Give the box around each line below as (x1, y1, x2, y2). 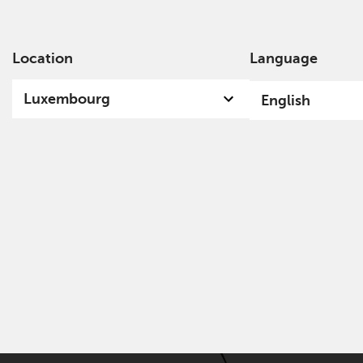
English (261, 92, 311, 109)
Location (11, 50, 73, 66)
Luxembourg (23, 91, 110, 107)
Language (250, 50, 318, 66)
